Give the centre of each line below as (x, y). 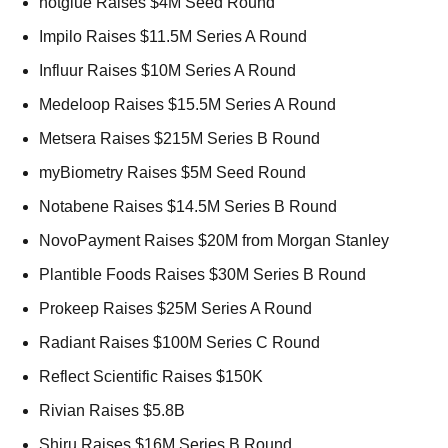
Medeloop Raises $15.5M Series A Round (189, 104)
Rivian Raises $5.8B (114, 410)
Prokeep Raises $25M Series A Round (177, 308)
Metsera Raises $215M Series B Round (181, 138)
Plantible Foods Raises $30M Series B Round (204, 274)
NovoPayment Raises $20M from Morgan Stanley (216, 240)
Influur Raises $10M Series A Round (169, 70)
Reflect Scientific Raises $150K (153, 376)
